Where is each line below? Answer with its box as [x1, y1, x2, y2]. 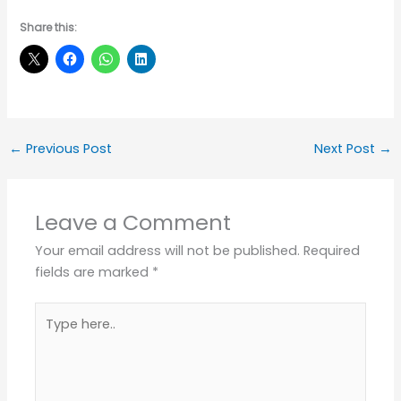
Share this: [20, 19, 78, 35]
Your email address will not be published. [35, 242, 301, 260]
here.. [34, 325, 69, 344]
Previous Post [21, 140, 112, 158]
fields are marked [35, 263, 153, 282]
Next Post [314, 140, 380, 158]
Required [303, 242, 361, 260]
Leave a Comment [35, 208, 232, 238]
